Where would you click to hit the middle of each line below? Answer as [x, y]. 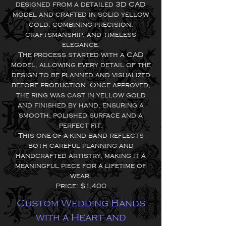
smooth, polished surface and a [81, 115]
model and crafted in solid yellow [81, 14]
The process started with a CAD [81, 55]
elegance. [81, 45]
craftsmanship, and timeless [81, 35]
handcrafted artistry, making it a [81, 156]
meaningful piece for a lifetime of [81, 166]
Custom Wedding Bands [81, 203]
